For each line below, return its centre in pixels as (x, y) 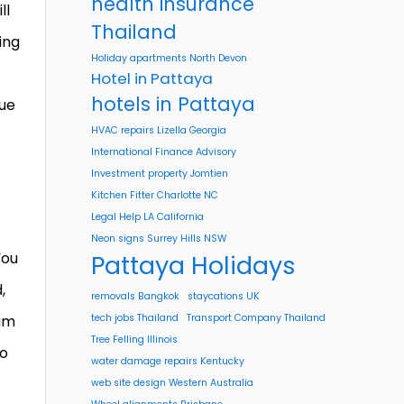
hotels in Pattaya (173, 104)
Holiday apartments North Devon (169, 58)
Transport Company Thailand (256, 318)
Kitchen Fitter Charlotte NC (155, 195)
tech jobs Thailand (135, 318)
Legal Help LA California (147, 217)
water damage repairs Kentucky (168, 361)
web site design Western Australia (172, 383)
